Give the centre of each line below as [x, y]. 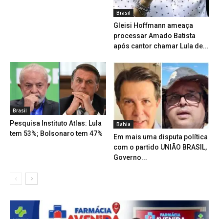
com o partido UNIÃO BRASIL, [160, 147]
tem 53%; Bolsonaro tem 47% [56, 133]
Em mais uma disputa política [160, 137]
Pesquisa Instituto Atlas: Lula [56, 123]
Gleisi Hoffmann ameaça [153, 26]
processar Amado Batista [154, 36]
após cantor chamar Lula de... [161, 46]
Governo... [130, 157]
